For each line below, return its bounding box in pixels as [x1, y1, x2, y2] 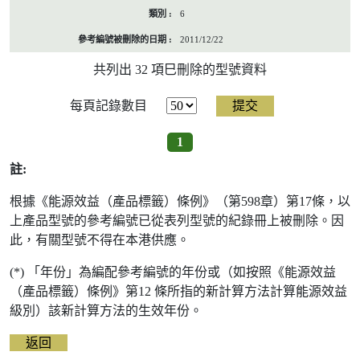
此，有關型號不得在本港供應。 [10, 233, 190, 247]
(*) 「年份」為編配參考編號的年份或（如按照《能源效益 [10, 265, 336, 280]
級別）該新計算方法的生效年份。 [10, 304, 202, 318]
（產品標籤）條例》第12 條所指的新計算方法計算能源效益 [10, 284, 347, 299]
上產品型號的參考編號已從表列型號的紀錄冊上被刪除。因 [10, 214, 344, 228]
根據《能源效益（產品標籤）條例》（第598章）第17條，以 [10, 194, 350, 209]
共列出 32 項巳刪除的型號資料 [93, 63, 267, 77]
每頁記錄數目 [70, 99, 147, 113]
